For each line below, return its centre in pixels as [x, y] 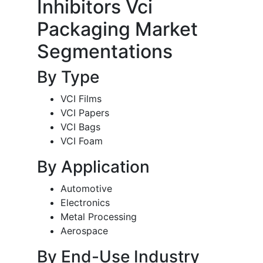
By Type [68, 77]
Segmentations [105, 52]
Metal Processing [99, 217]
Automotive [86, 189]
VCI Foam [82, 141]
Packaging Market [117, 29]
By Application [93, 167]
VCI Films [81, 99]
